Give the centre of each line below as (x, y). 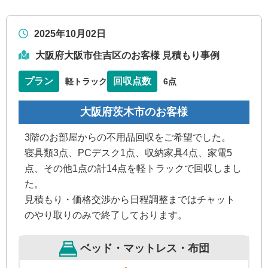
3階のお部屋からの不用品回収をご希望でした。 (128, 138)
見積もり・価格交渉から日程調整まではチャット (130, 200)
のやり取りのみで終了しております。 (106, 215)
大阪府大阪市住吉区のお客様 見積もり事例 (127, 56)
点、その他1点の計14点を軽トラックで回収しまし (133, 169)
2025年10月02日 (70, 34)
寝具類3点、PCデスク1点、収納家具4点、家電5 (128, 153)
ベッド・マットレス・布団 (143, 249)
